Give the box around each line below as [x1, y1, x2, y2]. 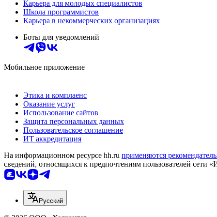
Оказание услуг [23, 99, 75, 108]
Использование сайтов [23, 108, 98, 117]
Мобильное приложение [4, 62, 85, 71]
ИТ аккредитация [23, 134, 81, 143]
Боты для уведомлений [23, 32, 99, 41]
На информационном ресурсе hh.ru [4, 151, 122, 159]
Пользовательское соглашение [23, 125, 123, 134]
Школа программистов [23, 7, 99, 16]
